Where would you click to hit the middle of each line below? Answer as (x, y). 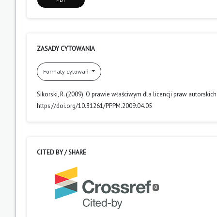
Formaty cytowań (67, 71)
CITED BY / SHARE (62, 152)
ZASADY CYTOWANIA (66, 48)
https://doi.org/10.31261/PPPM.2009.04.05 (94, 106)
